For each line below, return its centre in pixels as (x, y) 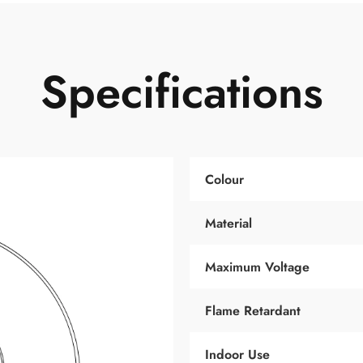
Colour (224, 179)
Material (228, 223)
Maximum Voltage (257, 267)
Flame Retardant (253, 311)
